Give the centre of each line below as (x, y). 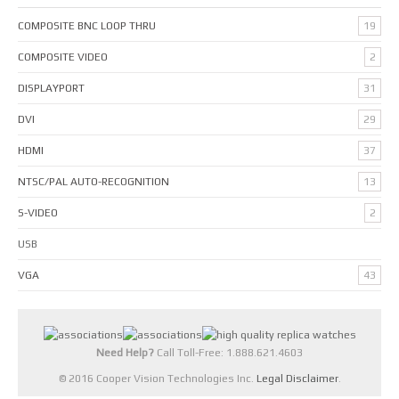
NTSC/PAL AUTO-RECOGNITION (94, 181)
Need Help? (125, 352)
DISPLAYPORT (51, 88)
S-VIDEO (38, 212)
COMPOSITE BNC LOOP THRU (87, 25)
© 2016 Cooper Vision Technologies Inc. (157, 379)
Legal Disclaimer (297, 379)
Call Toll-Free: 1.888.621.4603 (228, 352)
